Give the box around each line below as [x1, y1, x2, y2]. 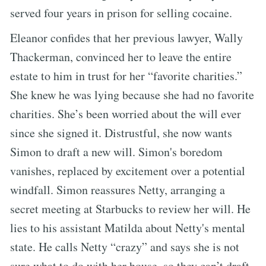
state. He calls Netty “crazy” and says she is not [10, 238, 239, 255]
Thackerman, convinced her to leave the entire [10, 48, 232, 65]
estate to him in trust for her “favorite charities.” [10, 67, 242, 84]
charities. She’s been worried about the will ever [10, 105, 241, 122]
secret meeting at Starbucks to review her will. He [10, 200, 251, 217]
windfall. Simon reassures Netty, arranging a [10, 181, 225, 198]
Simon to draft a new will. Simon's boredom [10, 143, 223, 160]
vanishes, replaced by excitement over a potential [10, 162, 245, 179]
